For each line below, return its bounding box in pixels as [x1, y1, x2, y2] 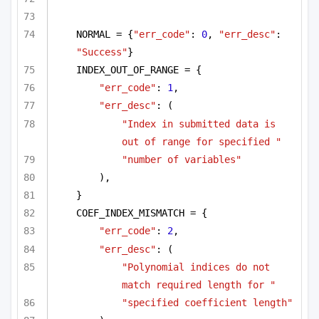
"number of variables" [122, 153, 241, 165]
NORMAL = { [76, 28, 133, 40]
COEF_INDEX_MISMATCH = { [76, 207, 207, 219]
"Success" [76, 46, 127, 58]
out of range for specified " [122, 135, 281, 147]
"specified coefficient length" [122, 296, 293, 308]
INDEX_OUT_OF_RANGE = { [76, 64, 202, 75]
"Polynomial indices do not [122, 261, 270, 273]
